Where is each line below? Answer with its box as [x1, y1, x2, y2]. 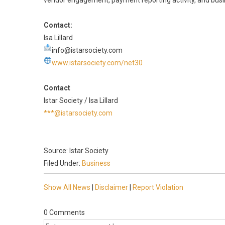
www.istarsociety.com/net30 [51, 59, 143, 67]
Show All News [44, 183, 90, 191]
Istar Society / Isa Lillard [44, 96, 118, 104]
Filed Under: [44, 159, 82, 167]
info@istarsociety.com [51, 46, 123, 54]
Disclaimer [95, 183, 128, 191]
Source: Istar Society [44, 147, 108, 155]
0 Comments [44, 208, 85, 216]
